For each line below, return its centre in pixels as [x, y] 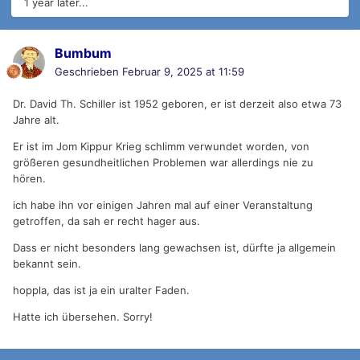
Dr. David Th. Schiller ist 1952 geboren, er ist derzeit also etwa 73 [177, 104]
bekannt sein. [47, 264]
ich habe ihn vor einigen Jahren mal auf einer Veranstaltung [163, 205]
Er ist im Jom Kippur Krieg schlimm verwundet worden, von [161, 147]
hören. [29, 179]
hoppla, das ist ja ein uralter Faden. [101, 290]
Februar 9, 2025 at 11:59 [183, 72]
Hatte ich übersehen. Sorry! [83, 317]
